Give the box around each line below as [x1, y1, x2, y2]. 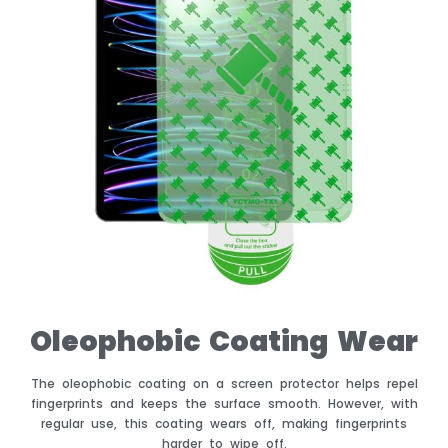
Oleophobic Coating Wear [30, 322, 418, 362]
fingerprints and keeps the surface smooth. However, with [30, 395, 418, 413]
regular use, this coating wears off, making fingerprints [41, 415, 407, 433]
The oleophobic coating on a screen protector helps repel [30, 375, 418, 393]
